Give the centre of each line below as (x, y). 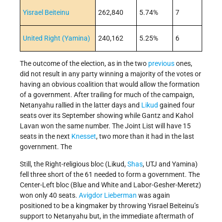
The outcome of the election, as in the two (84, 64)
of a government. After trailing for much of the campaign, (107, 95)
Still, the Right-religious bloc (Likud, (74, 164)
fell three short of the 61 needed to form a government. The (110, 175)
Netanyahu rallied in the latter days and (81, 105)
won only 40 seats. (49, 195)
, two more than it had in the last (145, 137)
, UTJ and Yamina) (170, 164)
